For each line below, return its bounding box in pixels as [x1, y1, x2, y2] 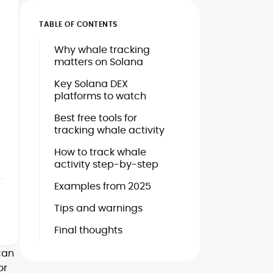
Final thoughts [54, 223, 122, 237]
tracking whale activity [54, 123, 165, 137]
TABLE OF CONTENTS [39, 19, 118, 29]
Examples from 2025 [54, 179, 151, 193]
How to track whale [54, 145, 146, 159]
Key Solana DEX [54, 77, 128, 91]
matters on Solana [54, 55, 143, 69]
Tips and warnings [54, 201, 143, 215]
